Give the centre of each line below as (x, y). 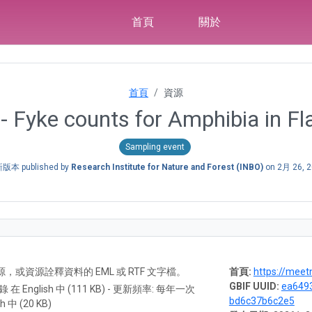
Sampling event (155, 147)
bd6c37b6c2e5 (262, 301)
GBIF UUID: (254, 286)
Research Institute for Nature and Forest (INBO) (167, 167)
